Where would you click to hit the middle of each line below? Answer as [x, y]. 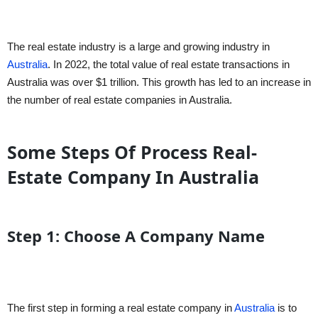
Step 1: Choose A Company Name [136, 236]
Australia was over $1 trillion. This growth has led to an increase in [159, 82]
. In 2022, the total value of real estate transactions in [169, 65]
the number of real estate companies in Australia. [120, 100]
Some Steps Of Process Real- [132, 152]
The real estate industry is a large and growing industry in [138, 47]
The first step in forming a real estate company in [121, 308]
